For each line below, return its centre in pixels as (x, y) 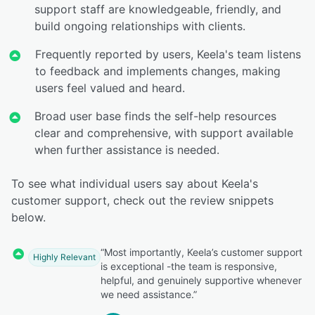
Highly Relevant (64, 257)
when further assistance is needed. (127, 149)
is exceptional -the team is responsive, (189, 266)
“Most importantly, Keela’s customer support (201, 252)
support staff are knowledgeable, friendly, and (158, 9)
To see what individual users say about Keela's (135, 183)
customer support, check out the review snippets (142, 200)
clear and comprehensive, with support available (164, 133)
